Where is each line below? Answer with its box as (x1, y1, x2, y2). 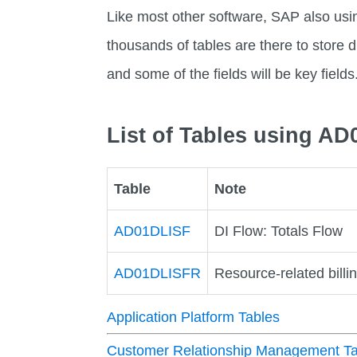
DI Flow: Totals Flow (214, 223, 343, 240)
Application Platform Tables (107, 309, 280, 326)
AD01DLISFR (114, 265, 202, 282)
